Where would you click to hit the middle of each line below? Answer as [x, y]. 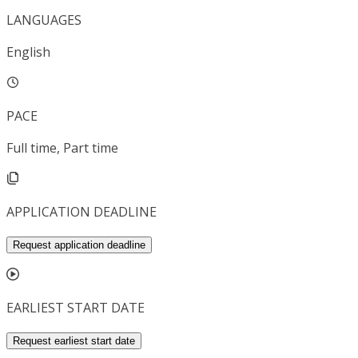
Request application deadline [79, 245]
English [28, 52]
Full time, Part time [62, 148]
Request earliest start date [74, 341]
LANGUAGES [44, 20]
